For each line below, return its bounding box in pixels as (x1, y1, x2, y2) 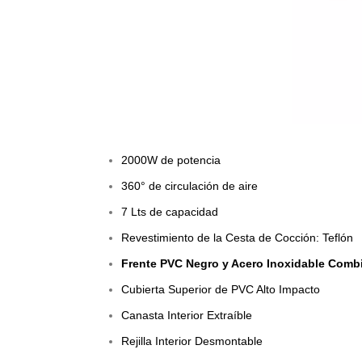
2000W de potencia (121, 153, 221, 166)
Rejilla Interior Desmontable (121, 334, 263, 347)
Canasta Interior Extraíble (121, 308, 252, 322)
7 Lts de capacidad (121, 204, 218, 218)
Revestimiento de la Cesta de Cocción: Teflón (121, 230, 353, 244)
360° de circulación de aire (121, 179, 258, 192)
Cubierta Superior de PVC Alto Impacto (121, 282, 320, 296)
